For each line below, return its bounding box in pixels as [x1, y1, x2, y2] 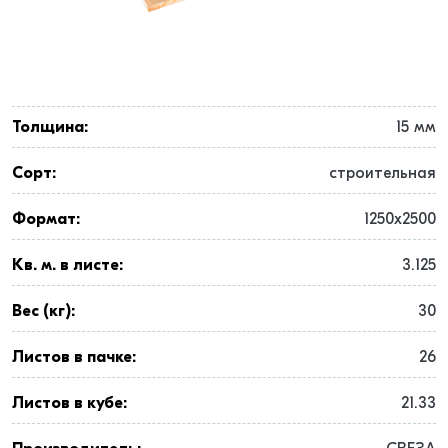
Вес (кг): [12, 302, 75, 320]
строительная [329, 164, 436, 182]
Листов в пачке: [12, 348, 136, 366]
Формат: [12, 210, 80, 228]
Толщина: [12, 118, 88, 136]
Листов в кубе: [12, 394, 127, 412]
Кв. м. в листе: [12, 256, 123, 274]
